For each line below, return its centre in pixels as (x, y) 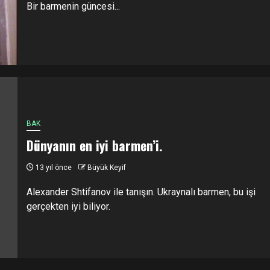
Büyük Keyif (106, 167)
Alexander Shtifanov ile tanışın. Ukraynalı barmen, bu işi (141, 192)
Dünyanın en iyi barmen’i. (94, 145)
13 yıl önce (52, 167)
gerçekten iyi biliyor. (68, 206)
